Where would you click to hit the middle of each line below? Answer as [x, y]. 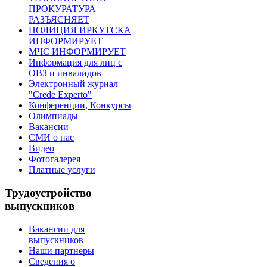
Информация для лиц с [75, 63]
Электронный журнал [73, 84]
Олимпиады [53, 116]
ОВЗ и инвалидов [65, 73]
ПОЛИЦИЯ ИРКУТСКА [80, 30]
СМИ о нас [51, 138]
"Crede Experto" [60, 95]
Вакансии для [57, 229]
